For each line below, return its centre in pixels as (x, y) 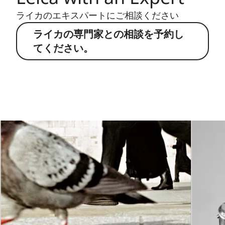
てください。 (63, 48)
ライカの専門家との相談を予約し (108, 34)
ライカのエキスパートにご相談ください (98, 15)
